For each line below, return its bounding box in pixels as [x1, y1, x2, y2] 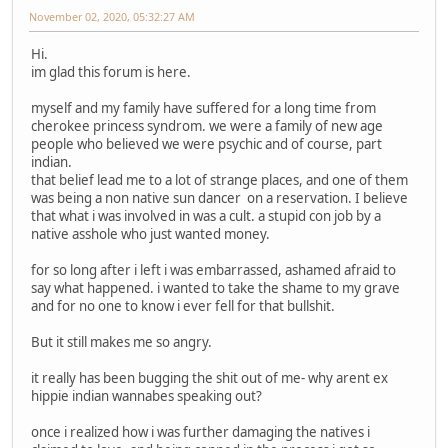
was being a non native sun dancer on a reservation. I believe [31, 188, 408, 207]
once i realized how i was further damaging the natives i [31, 422, 370, 441]
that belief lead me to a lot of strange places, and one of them [31, 170, 408, 189]
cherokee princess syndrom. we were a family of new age [31, 116, 383, 135]
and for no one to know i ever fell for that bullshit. [31, 296, 335, 315]
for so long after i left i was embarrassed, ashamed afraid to [31, 260, 396, 279]
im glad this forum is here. [31, 62, 191, 81]
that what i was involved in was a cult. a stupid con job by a [31, 206, 381, 225]
